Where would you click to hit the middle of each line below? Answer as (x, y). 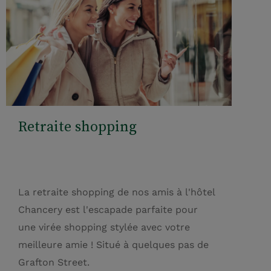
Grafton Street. (54, 262)
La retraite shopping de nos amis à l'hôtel (116, 192)
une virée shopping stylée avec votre (104, 227)
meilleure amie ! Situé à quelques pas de (113, 244)
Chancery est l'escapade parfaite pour (108, 209)
